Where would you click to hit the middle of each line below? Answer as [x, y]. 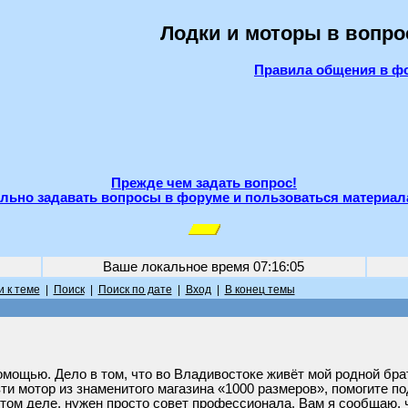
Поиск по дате [135, 290]
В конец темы [260, 290]
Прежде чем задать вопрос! [204, 183]
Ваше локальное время [178, 267]
